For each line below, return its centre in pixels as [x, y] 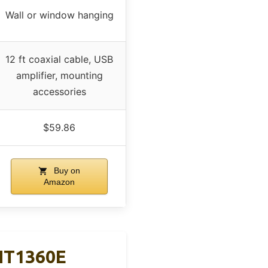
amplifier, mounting [59, 75]
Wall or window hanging [59, 15]
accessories [59, 91]
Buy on [66, 170]
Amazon [59, 182]
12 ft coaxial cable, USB [59, 59]
